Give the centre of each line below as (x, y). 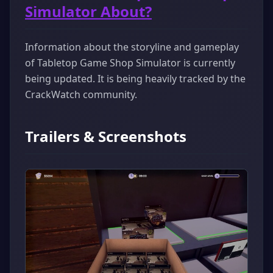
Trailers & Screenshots (106, 136)
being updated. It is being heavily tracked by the (135, 78)
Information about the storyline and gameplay (132, 47)
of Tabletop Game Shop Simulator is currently (130, 62)
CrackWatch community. (81, 94)
